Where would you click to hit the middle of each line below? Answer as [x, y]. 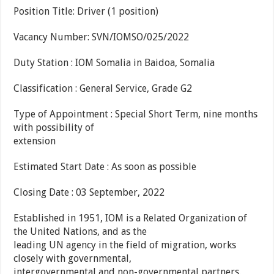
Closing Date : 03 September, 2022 [89, 193]
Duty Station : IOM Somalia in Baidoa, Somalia [114, 63]
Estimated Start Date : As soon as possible [105, 167]
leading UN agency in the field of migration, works [125, 245]
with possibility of [54, 128]
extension [35, 141]
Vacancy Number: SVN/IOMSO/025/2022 [102, 37]
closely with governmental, [73, 259]
